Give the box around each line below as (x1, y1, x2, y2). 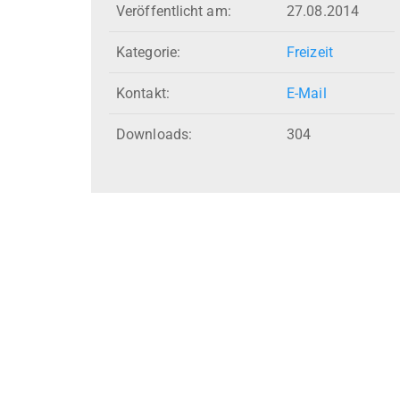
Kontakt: (116, 85, 170, 103)
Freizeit (287, 44, 333, 62)
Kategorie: (116, 44, 180, 62)
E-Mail (287, 85, 327, 103)
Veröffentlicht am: (116, 3, 231, 21)
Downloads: (116, 126, 192, 144)
